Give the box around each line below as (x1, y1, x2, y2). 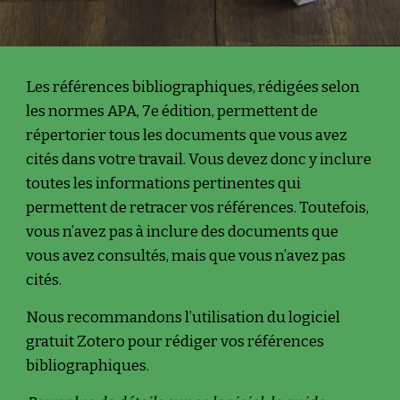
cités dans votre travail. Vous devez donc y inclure (26, 150, 372, 169)
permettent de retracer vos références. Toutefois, (26, 198, 370, 217)
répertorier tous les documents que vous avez (26, 126, 348, 145)
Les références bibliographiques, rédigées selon (26, 78, 361, 96)
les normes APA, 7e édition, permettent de (26, 102, 319, 121)
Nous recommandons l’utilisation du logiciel (26, 308, 341, 327)
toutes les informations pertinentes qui (26, 174, 302, 193)
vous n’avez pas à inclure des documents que (26, 222, 339, 241)
